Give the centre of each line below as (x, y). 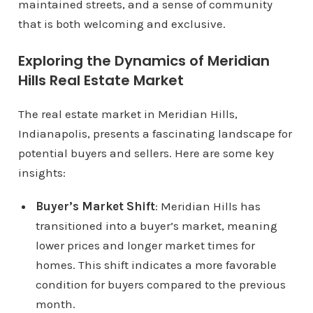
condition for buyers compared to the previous (160, 284)
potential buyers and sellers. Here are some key (146, 153)
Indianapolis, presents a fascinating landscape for (155, 133)
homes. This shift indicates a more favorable (156, 265)
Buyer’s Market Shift (95, 206)
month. (55, 304)
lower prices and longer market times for (145, 245)
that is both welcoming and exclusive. (122, 24)
